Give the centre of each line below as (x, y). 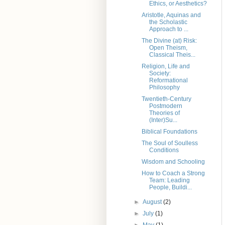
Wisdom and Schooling (173, 162)
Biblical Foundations (169, 132)
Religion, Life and (165, 67)
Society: (160, 74)
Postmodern (165, 106)
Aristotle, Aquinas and (171, 15)
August (153, 202)
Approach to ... (168, 29)
